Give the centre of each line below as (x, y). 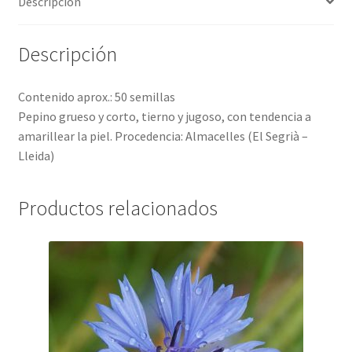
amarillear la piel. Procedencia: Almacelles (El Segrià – (163, 136)
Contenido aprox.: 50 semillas (96, 97)
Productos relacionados (117, 208)
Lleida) (36, 156)
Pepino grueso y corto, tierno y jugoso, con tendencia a (164, 117)
